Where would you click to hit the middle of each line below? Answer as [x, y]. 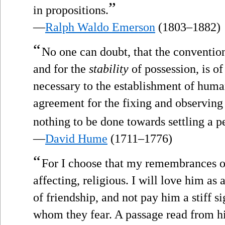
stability [109, 69]
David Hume [76, 138]
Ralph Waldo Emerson [100, 27]
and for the [61, 69]
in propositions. [71, 10]
